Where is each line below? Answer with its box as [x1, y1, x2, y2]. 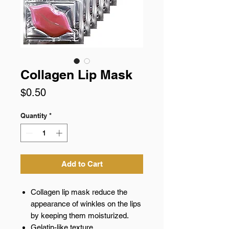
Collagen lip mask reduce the [31, 187, 127, 196]
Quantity [20, 111, 47, 120]
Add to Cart [61, 159, 103, 168]
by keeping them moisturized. [31, 211, 129, 220]
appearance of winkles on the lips [31, 199, 141, 208]
